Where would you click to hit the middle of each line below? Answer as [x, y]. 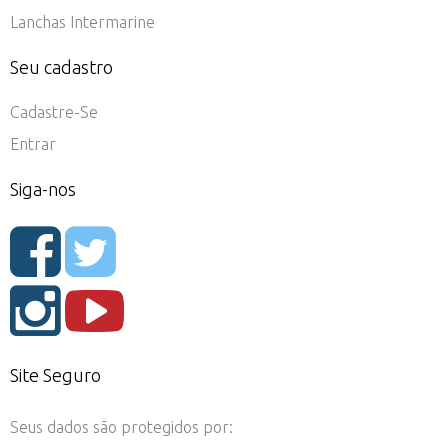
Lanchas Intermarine [82, 21]
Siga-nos [43, 188]
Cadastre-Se [54, 111]
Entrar [33, 143]
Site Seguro [55, 374]
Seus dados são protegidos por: [121, 426]
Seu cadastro [61, 66]
